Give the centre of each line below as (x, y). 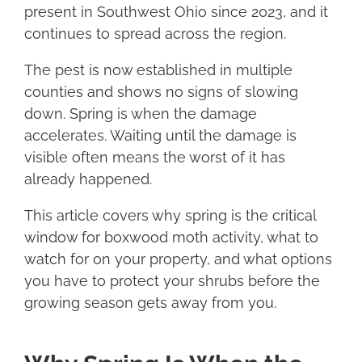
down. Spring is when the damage (141, 113)
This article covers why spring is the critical (170, 215)
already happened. (90, 179)
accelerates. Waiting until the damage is (160, 135)
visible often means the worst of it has (155, 157)
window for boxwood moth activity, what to (171, 237)
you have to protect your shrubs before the (172, 280)
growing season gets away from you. (152, 302)
